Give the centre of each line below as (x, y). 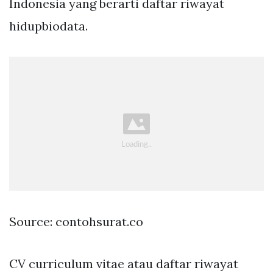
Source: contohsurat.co (76, 222)
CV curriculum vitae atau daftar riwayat (124, 264)
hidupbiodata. (48, 26)
